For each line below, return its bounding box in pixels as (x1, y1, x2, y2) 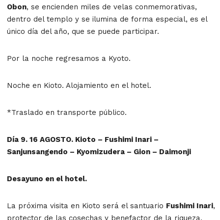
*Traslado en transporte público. (7, 108, 127, 117)
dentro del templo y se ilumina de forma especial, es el (7, 14, 207, 24)
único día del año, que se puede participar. (7, 27, 159, 36)
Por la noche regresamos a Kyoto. (7, 54, 131, 63)
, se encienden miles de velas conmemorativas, (27, 2, 197, 11)
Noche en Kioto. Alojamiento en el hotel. (7, 81, 151, 90)
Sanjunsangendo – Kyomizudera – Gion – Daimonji (7, 147, 191, 156)
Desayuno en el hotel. (7, 174, 87, 183)
